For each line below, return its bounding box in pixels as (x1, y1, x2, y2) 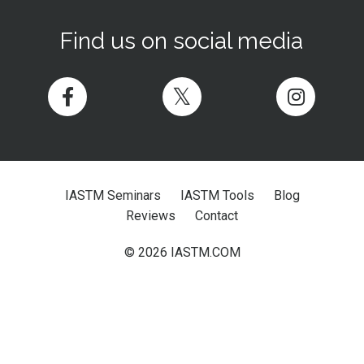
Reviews (126, 208, 175, 223)
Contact (195, 208, 238, 223)
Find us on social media (60, 28, 303, 54)
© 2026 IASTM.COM (123, 245, 240, 260)
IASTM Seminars (64, 188, 164, 203)
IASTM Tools (180, 188, 258, 203)
